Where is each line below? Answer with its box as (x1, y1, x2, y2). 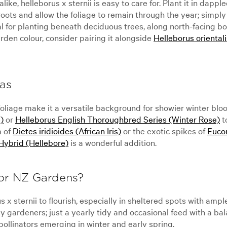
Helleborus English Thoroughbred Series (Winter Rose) (15, 112, 220, 125)
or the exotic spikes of (121, 124, 207, 136)
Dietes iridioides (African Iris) (13, 124, 121, 136)
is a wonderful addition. (68, 136, 157, 148)
